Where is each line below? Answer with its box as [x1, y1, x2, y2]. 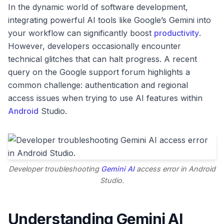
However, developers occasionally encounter [8, 41, 181, 51]
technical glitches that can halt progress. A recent [8, 54, 197, 64]
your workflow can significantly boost [8, 28, 154, 38]
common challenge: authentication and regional [8, 80, 188, 90]
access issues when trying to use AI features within [8, 93, 202, 103]
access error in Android [134, 164, 215, 173]
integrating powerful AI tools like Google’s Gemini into [8, 15, 211, 25]
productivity [154, 28, 199, 38]
